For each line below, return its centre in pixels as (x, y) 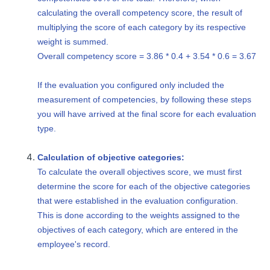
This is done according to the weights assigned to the (139, 215)
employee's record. (74, 244)
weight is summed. (73, 42)
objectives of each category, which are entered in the (138, 230)
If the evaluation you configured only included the (131, 85)
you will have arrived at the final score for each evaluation (147, 114)
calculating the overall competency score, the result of (140, 13)
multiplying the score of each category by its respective (142, 27)
